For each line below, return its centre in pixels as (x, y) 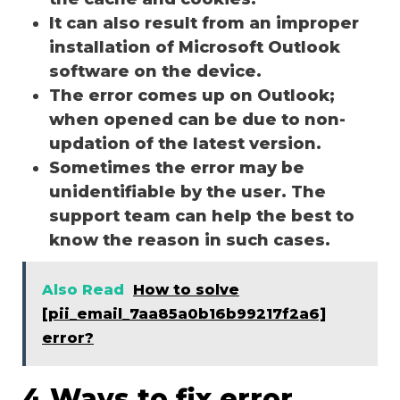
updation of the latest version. (187, 143)
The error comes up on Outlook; (192, 95)
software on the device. (155, 71)
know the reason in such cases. (192, 240)
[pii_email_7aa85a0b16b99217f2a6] (184, 313)
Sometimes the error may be (177, 167)
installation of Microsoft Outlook (195, 47)
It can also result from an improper (204, 23)
